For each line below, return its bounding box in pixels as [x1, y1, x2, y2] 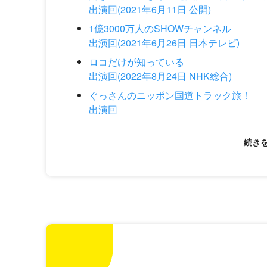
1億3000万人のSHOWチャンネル [89, 21, 231, 35]
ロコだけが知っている [89, 55, 184, 69]
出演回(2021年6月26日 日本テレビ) [89, 36, 240, 49]
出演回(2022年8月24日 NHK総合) [89, 69, 232, 83]
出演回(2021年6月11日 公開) [89, 2, 211, 16]
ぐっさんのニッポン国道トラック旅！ [89, 88, 251, 102]
